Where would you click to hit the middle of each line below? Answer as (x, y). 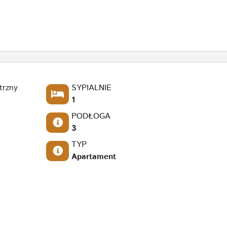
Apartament (94, 157)
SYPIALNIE (92, 88)
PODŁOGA (91, 116)
